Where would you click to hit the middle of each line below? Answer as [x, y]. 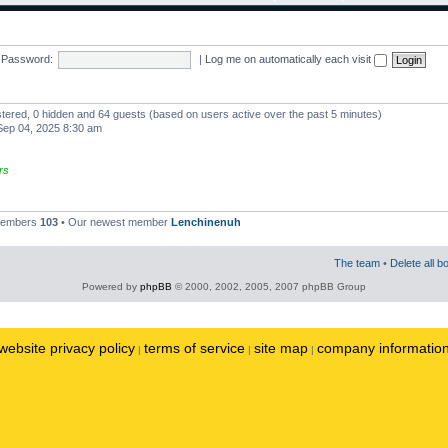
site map [281, 347]
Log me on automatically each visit [289, 58]
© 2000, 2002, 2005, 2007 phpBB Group [269, 286]
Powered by [111, 286]
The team [357, 262]
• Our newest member [114, 222]
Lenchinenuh [206, 222]
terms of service [194, 347]
